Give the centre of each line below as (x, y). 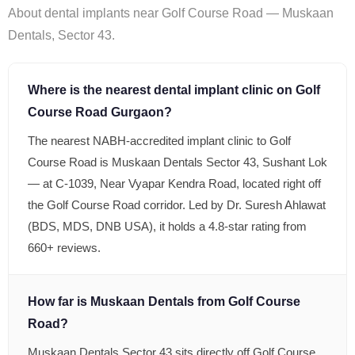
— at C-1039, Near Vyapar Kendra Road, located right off (174, 183)
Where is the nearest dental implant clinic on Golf (174, 90)
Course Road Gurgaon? (100, 112)
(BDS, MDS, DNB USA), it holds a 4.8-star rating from (167, 226)
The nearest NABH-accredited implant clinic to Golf (159, 141)
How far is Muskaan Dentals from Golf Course (164, 302)
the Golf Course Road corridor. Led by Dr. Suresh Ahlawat (177, 205)
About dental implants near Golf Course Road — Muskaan (171, 13)
